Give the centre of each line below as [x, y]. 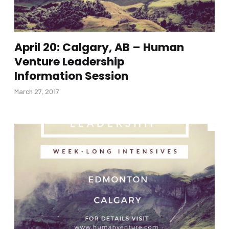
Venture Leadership [69, 62]
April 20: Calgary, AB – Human [99, 48]
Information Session [71, 76]
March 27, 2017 [37, 91]
